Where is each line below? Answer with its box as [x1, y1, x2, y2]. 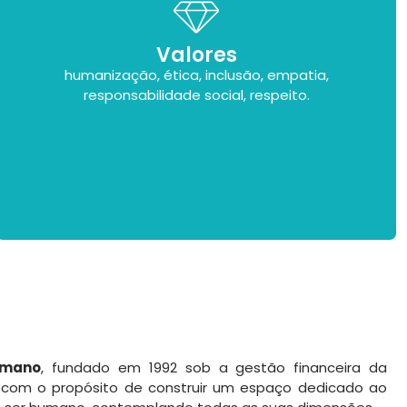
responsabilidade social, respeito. [83, 84, 310, 104]
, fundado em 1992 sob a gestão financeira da [41, 357, 388, 377]
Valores [155, 40, 237, 69]
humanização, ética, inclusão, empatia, [64, 65, 329, 84]
